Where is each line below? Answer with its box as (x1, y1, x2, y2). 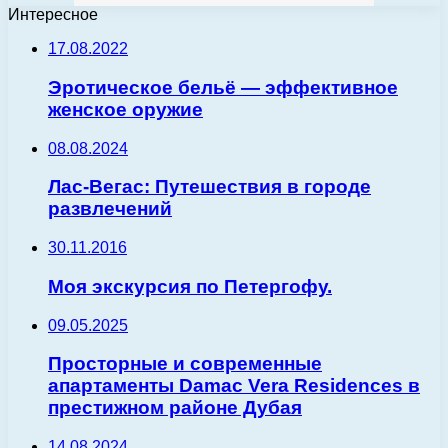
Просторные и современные (48, 353, 322, 375)
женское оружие (48, 99, 203, 121)
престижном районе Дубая (48, 397, 302, 419)
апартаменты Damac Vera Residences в (48, 375, 420, 397)
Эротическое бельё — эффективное (48, 77, 398, 99)
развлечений (48, 198, 172, 220)
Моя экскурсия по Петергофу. (48, 275, 332, 297)
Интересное (8, 6, 98, 24)
